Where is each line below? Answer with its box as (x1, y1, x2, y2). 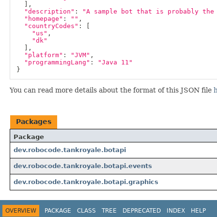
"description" (24, 7, 75, 15)
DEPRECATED (123, 207, 161, 215)
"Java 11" (97, 58, 133, 66)
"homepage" (24, 15, 63, 22)
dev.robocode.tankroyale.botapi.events (14, 162, 152, 170)
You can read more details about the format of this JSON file (10, 86, 214, 94)
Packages (16, 118, 51, 126)
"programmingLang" (24, 58, 90, 66)
